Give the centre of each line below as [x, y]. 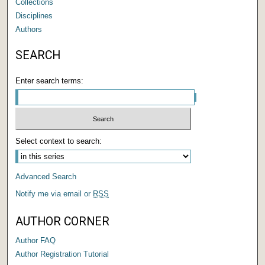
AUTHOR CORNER [63, 222]
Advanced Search [46, 177]
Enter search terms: [50, 80]
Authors [29, 29]
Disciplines [34, 15]
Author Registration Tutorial [62, 254]
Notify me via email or [54, 194]
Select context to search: [59, 141]
